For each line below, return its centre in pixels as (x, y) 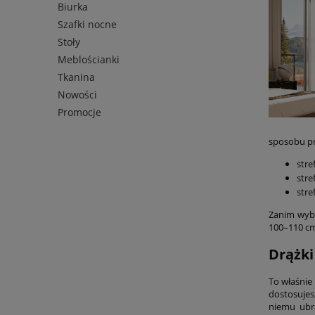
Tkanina (76, 77)
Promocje (79, 112)
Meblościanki (89, 60)
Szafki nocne (87, 25)
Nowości (77, 95)
